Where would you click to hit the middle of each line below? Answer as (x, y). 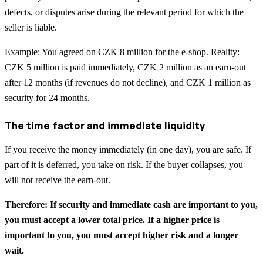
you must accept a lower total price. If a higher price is (112, 220)
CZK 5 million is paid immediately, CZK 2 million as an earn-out (125, 67)
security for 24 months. (47, 97)
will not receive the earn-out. (58, 180)
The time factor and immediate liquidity (105, 125)
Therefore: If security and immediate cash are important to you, (131, 204)
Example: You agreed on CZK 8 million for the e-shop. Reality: (122, 52)
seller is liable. (31, 27)
